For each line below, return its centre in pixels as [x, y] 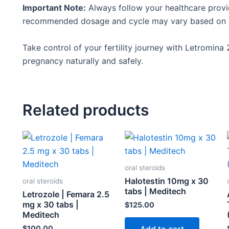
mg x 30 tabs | [51, 205]
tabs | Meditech [155, 191]
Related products [86, 110]
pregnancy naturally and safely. [83, 61]
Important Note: [54, 8]
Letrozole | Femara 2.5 [66, 194]
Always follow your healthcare [147, 8]
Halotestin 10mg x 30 [166, 181]
